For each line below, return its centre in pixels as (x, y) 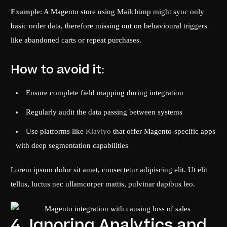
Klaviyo (99, 131)
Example (26, 11)
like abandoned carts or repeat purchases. (76, 40)
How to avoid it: (58, 70)
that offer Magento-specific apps (163, 131)
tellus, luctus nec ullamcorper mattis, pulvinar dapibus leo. (103, 184)
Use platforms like (56, 131)
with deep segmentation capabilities (72, 145)
